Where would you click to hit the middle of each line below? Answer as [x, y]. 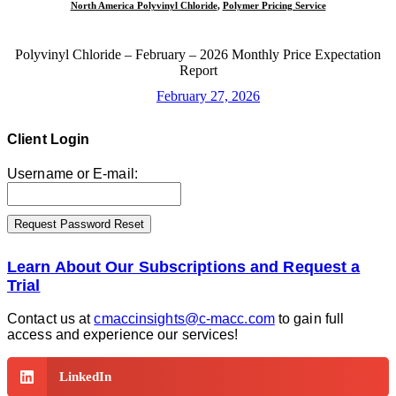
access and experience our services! [123, 335]
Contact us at [51, 319]
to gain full [309, 319]
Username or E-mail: [72, 174]
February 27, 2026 [208, 95]
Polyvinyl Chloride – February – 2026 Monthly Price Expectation [198, 55]
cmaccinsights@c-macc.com [184, 319]
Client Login [49, 140]
